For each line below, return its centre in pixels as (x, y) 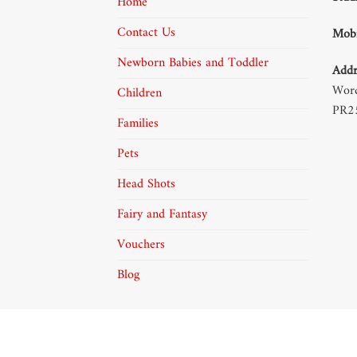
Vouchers (141, 245)
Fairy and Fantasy (162, 215)
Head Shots (146, 184)
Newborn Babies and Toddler (193, 63)
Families (138, 124)
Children (139, 94)
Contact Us (146, 33)
